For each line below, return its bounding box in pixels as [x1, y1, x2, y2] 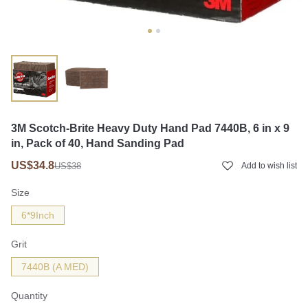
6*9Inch [21, 210, 54, 221]
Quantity [11, 290, 47, 301]
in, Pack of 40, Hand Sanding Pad [11, 137, 184, 149]
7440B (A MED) [21, 261, 89, 272]
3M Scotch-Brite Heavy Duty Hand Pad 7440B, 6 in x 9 [11, 122, 289, 134]
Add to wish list [241, 161, 297, 170]
